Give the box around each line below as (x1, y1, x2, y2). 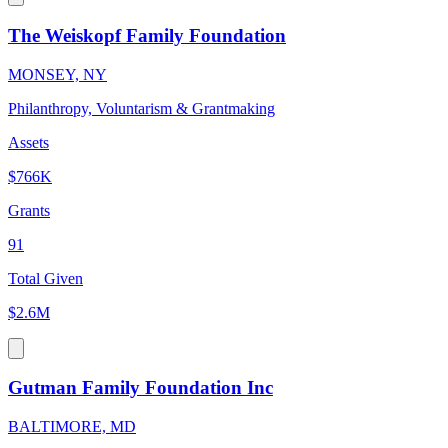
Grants (8, 201, 50, 219)
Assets (8, 133, 49, 151)
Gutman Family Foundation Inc (8, 377, 273, 399)
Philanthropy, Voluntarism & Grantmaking (8, 99, 275, 117)
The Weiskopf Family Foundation (8, 24, 286, 46)
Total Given (8, 269, 83, 287)
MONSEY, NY (8, 65, 107, 83)
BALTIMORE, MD (8, 418, 136, 436)
